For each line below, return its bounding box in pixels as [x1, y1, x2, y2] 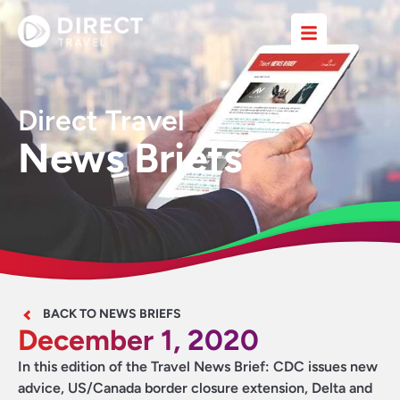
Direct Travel [18, 104, 185, 137]
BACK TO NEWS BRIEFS [43, 306, 181, 321]
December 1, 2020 [18, 323, 259, 357]
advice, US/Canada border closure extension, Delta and [18, 379, 372, 396]
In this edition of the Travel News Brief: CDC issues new [18, 358, 378, 375]
